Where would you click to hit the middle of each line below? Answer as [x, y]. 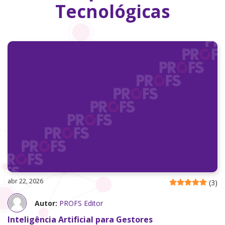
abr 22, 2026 [25, 181]
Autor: [46, 203]
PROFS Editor [81, 203]
